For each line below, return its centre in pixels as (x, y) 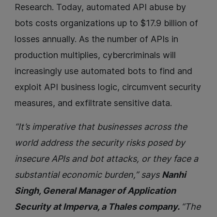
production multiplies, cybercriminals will (95, 55)
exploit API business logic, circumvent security (108, 87)
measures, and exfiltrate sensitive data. (93, 103)
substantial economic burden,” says (88, 175)
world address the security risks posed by (100, 143)
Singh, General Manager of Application (95, 191)
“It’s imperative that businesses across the (101, 127)
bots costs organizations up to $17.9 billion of (106, 23)
